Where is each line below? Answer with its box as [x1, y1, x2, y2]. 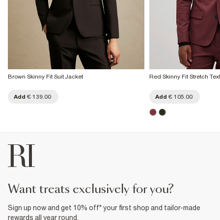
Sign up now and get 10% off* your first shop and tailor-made [8, 204, 200, 212]
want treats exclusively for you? [19, 184, 174, 195]
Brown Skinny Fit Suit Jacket [8, 73, 83, 80]
